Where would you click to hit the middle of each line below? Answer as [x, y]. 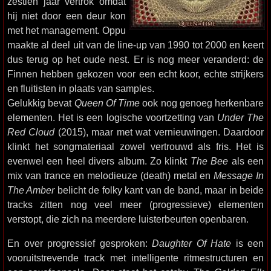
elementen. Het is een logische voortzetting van [112, 117]
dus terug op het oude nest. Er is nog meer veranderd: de [135, 59]
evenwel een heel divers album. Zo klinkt [99, 161]
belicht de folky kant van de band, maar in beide [159, 190]
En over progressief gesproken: [80, 243]
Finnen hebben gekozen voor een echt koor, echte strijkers [135, 74]
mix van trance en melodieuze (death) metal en [111, 175]
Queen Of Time [107, 103]
